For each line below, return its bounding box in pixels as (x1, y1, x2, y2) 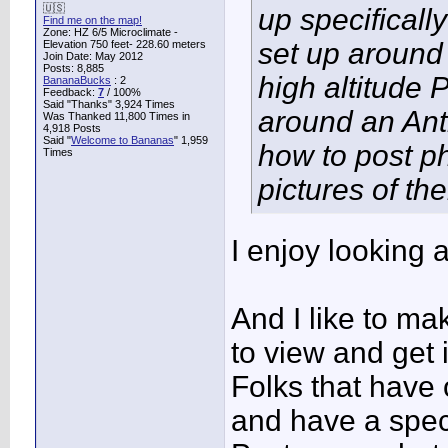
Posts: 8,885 (43, 62, 104, 74)
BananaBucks (43, 74, 111, 86)
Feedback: (43, 86, 98, 98)
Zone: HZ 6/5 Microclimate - (43, 26, 178, 38)
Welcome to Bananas (71, 134, 174, 146)
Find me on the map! (43, 14, 142, 26)
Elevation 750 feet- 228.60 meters (43, 38, 206, 50)
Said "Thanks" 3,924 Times (43, 98, 175, 110)
